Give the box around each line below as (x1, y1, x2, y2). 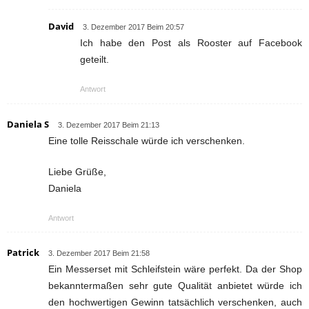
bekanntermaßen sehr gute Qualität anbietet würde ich (48, 279, 302, 291)
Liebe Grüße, (48, 166, 106, 177)
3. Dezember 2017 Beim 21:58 (48, 248, 150, 257)
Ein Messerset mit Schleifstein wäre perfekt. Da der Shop (48, 263, 302, 275)
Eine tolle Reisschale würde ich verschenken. (48, 134, 245, 146)
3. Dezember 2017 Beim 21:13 (58, 120, 159, 129)
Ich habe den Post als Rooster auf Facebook (80, 37, 302, 48)
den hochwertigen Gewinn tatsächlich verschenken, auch (48, 296, 302, 308)
